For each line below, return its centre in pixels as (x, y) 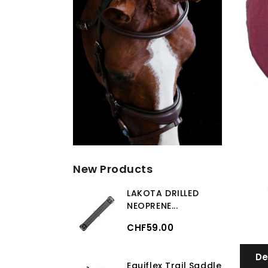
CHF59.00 (150, 228)
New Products (113, 169)
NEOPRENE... (153, 206)
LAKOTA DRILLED (163, 193)
